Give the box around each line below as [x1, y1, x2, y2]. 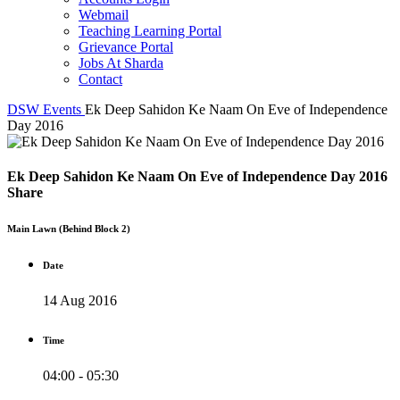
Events [43, 101, 81, 117]
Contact [79, 71, 122, 87]
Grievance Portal [79, 38, 173, 54]
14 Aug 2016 [43, 292, 117, 308]
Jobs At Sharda [79, 54, 163, 71]
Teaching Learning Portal [79, 22, 221, 38]
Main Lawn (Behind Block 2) [7, 222, 130, 234]
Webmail [79, 6, 129, 22]
